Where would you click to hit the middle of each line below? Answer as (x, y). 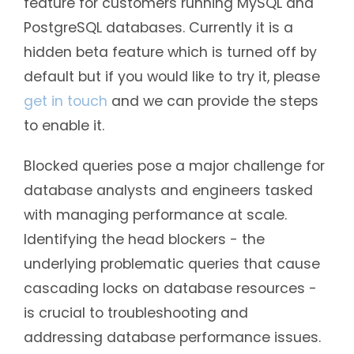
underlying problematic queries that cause (172, 264)
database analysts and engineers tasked (168, 190)
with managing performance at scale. (155, 215)
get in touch (66, 101)
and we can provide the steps (213, 101)
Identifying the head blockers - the (144, 239)
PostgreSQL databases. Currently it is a (158, 27)
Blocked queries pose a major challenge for (174, 166)
